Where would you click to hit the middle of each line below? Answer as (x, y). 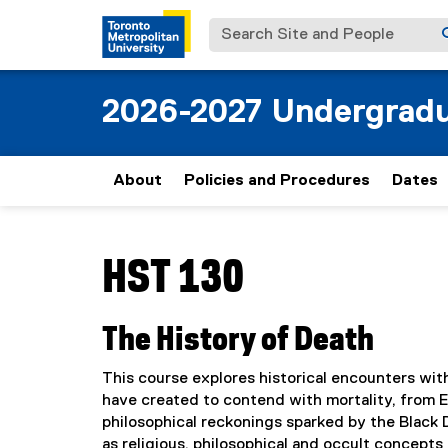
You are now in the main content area (236, 246)
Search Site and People (297, 28)
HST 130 (173, 279)
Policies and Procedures (277, 181)
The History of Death (238, 340)
